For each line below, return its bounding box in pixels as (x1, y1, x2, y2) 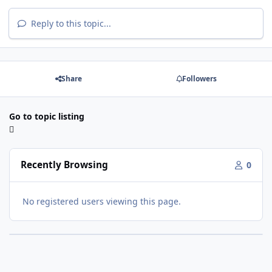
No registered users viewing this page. (22, 195, 181, 207)
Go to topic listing (9, 110, 84, 122)
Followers (182, 73, 217, 84)
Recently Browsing (21, 158, 109, 172)
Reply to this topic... (29, 17, 112, 29)
